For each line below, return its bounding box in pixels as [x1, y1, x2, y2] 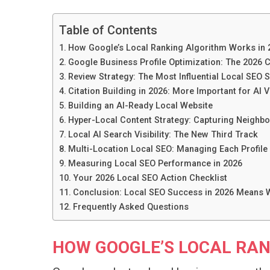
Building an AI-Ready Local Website [67, 101, 213, 111]
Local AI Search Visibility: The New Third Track [67, 130, 258, 140]
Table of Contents [59, 23, 157, 38]
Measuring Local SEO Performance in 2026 [67, 159, 242, 169]
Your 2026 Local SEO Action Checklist [72, 173, 227, 184]
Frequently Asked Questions [72, 202, 189, 213]
